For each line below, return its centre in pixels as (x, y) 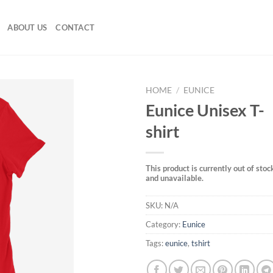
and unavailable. (175, 178)
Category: (164, 224)
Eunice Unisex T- (205, 110)
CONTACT (75, 27)
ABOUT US (27, 27)
